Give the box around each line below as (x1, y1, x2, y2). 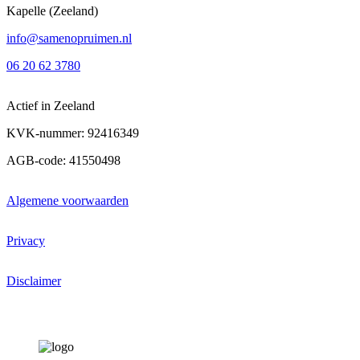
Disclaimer (6, 274, 61, 288)
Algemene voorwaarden (6, 194, 129, 208)
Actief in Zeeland (6, 99, 95, 113)
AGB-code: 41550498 (6, 153, 121, 168)
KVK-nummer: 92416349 (6, 126, 139, 141)
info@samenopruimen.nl (6, 31, 132, 46)
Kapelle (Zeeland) (6, 4, 98, 18)
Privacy (6, 234, 45, 248)
